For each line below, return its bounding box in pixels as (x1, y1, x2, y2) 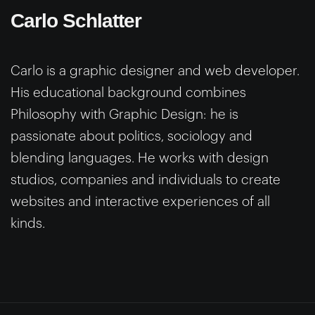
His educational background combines (11, 85, 246, 99)
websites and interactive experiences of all (11, 194, 270, 208)
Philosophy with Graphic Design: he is (11, 107, 238, 121)
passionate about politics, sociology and (11, 129, 252, 143)
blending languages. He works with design (11, 150, 269, 165)
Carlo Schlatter (11, 9, 141, 32)
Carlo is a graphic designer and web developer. (11, 63, 300, 77)
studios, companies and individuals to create (11, 172, 281, 186)
